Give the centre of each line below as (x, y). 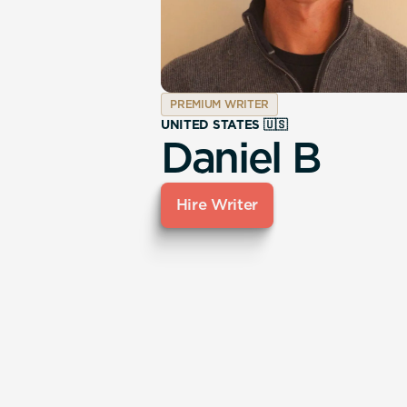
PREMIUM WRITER (219, 104)
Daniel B (241, 157)
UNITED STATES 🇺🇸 (225, 124)
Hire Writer (217, 205)
